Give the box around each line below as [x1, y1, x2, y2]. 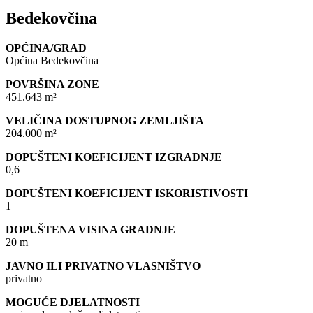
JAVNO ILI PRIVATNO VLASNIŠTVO [6, 259, 201, 272]
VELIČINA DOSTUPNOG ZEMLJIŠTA [6, 114, 204, 126]
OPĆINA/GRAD [6, 41, 87, 54]
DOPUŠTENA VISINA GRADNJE [6, 223, 175, 235]
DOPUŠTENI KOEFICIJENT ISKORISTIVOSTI [6, 187, 248, 199]
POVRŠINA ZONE [6, 78, 99, 90]
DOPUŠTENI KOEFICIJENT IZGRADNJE [6, 150, 222, 163]
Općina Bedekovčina [6, 54, 99, 66]
